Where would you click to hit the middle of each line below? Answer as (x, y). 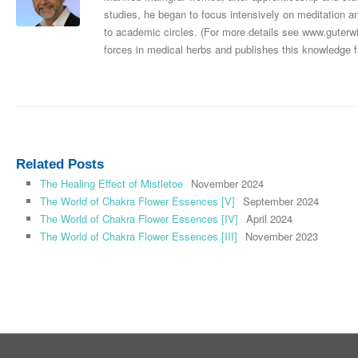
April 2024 (269, 218)
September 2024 (281, 201)
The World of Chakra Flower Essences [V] (137, 201)
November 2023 (282, 236)
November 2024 (227, 183)
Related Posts (60, 164)
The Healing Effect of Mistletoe (111, 183)
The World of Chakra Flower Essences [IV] (139, 218)
